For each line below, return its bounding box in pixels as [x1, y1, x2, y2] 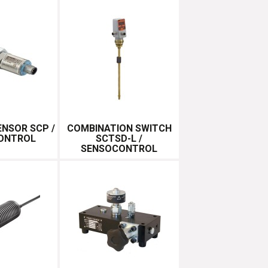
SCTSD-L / [96, 132, 143, 144]
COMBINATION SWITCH [66, 122, 172, 134]
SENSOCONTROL [81, 142, 158, 154]
